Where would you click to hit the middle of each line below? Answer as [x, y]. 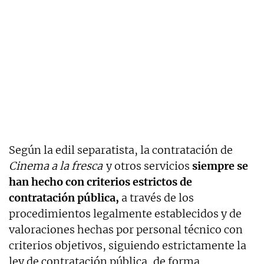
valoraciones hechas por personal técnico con [126, 229]
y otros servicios [148, 166]
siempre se [220, 166]
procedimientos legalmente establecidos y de [125, 213]
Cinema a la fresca [56, 166]
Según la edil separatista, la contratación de [121, 150]
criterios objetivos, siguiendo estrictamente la [128, 245]
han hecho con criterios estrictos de [100, 181]
